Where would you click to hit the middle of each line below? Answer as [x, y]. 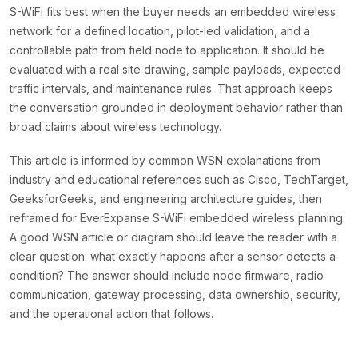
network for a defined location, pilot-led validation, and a [160, 31]
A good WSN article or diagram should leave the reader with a [173, 237]
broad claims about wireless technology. [115, 127]
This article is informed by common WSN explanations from [165, 161]
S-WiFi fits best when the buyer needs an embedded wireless [173, 12]
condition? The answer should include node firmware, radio [167, 276]
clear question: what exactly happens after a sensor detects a [173, 257]
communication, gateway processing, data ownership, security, [175, 295]
